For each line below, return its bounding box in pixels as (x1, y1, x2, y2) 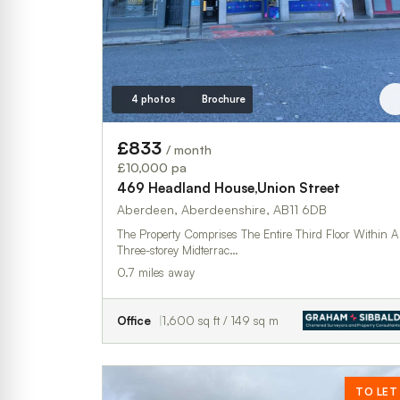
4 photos (130, 92, 175, 105)
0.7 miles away (117, 264, 195, 279)
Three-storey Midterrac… (117, 242, 238, 257)
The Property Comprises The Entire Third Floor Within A (117, 226, 398, 241)
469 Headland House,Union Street (117, 179, 340, 196)
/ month (166, 141, 212, 157)
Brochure (201, 92, 246, 105)
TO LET (355, 384, 397, 398)
